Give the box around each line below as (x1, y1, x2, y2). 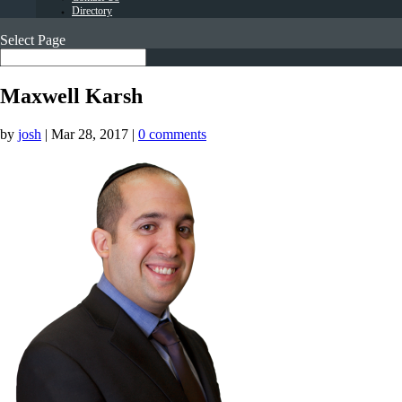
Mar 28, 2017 (51, 126, 128, 142)
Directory (72, 4, 112, 17)
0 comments (138, 126, 206, 142)
